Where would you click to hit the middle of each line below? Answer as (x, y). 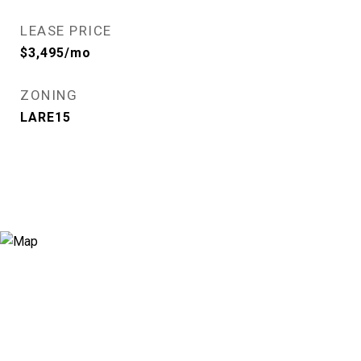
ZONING (49, 95)
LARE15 (46, 117)
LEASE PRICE (66, 31)
